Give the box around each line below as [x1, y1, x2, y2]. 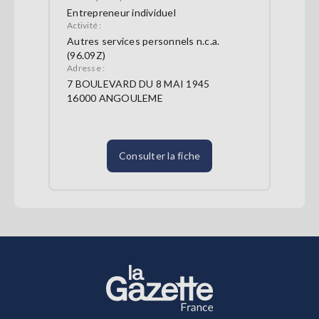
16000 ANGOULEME [67, 92, 163, 105]
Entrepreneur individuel [67, 6, 176, 19]
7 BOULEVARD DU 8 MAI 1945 [67, 78, 210, 90]
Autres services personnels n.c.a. [67, 35, 220, 48]
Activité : [67, 20, 102, 31]
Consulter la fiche [118, 150, 201, 162]
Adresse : [67, 63, 105, 74]
